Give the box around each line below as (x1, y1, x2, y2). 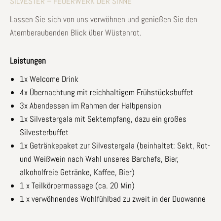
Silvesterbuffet (20, 126, 69, 138)
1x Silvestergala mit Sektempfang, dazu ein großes (20, 113, 186, 124)
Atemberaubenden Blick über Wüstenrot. (10, 27, 142, 38)
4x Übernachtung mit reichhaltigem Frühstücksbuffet (20, 86, 193, 98)
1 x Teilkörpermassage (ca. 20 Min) (20, 180, 135, 191)
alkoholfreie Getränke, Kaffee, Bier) (20, 166, 135, 178)
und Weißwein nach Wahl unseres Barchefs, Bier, (20, 153, 179, 164)
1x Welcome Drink (20, 73, 78, 84)
